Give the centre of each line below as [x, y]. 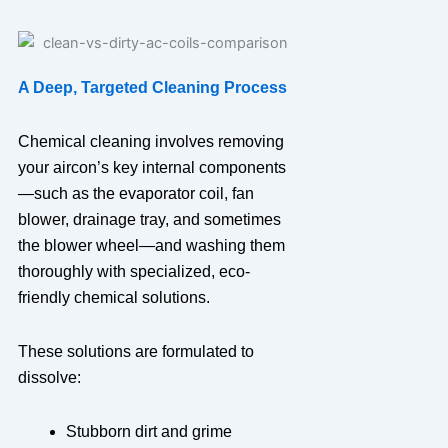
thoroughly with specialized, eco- [133, 271]
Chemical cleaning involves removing [150, 141]
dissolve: [49, 377]
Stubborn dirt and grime [148, 431]
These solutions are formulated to [135, 351]
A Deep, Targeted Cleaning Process [152, 87]
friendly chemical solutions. [113, 297]
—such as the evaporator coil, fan [135, 193]
